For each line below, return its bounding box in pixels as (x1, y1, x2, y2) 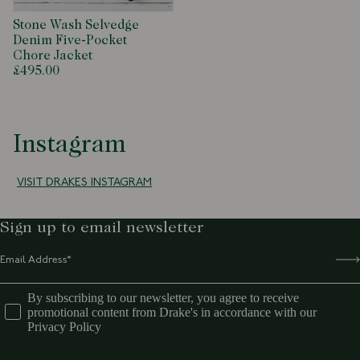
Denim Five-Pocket (13, 34, 127, 47)
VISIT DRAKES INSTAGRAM (17, 176, 152, 189)
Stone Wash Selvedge (13, 18, 139, 32)
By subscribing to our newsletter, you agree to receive (27, 290, 299, 305)
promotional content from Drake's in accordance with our (27, 305, 317, 319)
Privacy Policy (27, 319, 101, 333)
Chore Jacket (13, 49, 92, 63)
